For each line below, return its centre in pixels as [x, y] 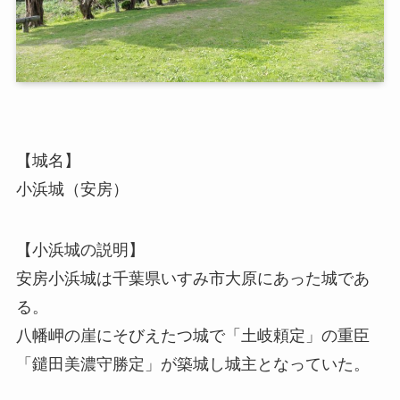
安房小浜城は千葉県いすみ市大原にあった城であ [192, 278]
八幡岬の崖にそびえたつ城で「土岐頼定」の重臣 [192, 335]
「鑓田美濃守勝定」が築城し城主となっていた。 [192, 364]
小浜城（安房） [72, 189]
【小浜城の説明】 [80, 250]
